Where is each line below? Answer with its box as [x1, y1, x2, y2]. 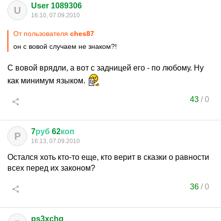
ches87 [70, 30, 94, 37]
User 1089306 [31, 1, 82, 10]
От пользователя [13, 30, 70, 37]
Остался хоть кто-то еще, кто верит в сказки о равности [7, 153, 209, 161]
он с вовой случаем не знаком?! [13, 42, 117, 50]
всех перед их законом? [7, 164, 95, 172]
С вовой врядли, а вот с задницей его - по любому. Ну [7, 64, 204, 72]
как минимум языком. [7, 76, 87, 85]
